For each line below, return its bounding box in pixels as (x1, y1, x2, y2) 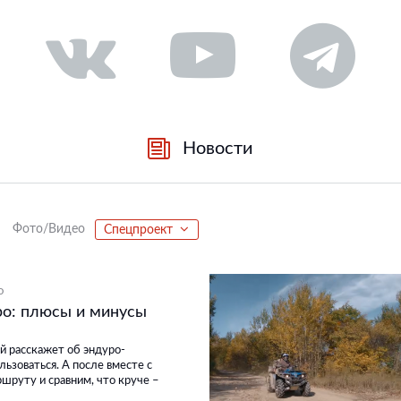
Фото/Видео (13, 223, 86, 236)
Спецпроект (104, 223, 174, 236)
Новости (182, 139, 253, 158)
